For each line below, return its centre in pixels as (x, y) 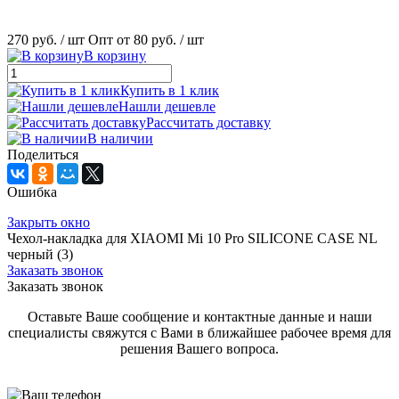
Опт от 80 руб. (132, 39)
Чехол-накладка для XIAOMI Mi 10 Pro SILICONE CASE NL (192, 238)
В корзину (115, 55)
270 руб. (32, 39)
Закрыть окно (49, 222)
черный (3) (40, 254)
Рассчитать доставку (208, 122)
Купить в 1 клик (170, 90)
